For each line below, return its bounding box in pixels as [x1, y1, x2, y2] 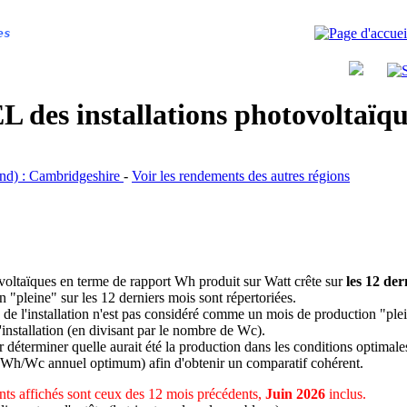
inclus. [324, 385, 366, 402]
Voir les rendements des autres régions [132, 167, 350, 184]
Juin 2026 [264, 385, 325, 402]
